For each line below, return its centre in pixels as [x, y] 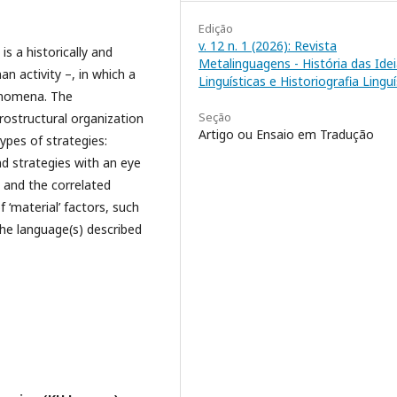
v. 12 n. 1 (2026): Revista [268, 45]
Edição [216, 28]
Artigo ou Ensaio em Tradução [286, 134]
